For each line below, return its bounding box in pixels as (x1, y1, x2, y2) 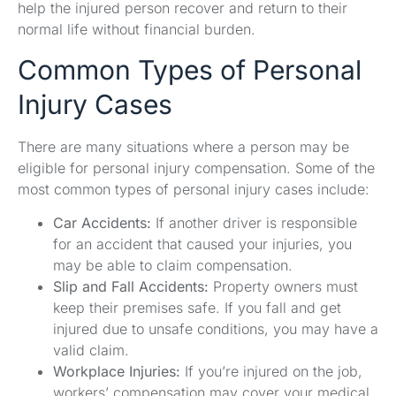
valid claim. (53, 341, 129, 360)
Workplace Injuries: (53, 362, 180, 381)
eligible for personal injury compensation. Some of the (18, 158, 375, 177)
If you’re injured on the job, (180, 362, 362, 381)
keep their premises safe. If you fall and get (53, 299, 341, 317)
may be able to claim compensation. (53, 256, 293, 275)
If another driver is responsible (151, 214, 357, 232)
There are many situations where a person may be (18, 137, 349, 156)
